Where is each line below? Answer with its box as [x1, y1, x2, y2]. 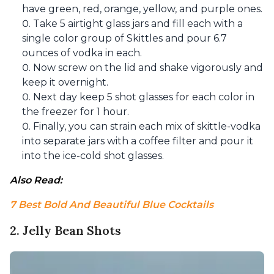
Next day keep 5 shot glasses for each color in [33, 91, 254, 103]
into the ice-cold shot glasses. [22, 150, 164, 161]
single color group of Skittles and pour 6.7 [22, 32, 227, 44]
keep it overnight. [22, 76, 108, 88]
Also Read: [10, 174, 65, 186]
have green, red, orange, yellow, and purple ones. [22, 3, 262, 15]
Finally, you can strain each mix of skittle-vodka [33, 120, 261, 132]
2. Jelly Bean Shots [10, 223, 121, 238]
